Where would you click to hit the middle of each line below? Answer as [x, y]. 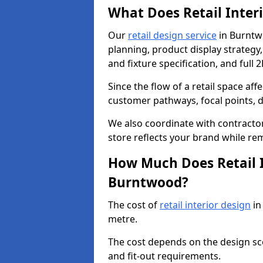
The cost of [134, 205]
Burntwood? [148, 182]
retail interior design [205, 205]
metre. [123, 219]
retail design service [172, 35]
